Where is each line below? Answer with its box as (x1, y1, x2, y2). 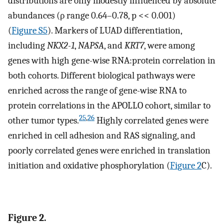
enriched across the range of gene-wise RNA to (8, 85, 186, 96)
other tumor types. (8, 115, 79, 126)
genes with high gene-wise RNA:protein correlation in (8, 55, 215, 66)
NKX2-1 (47, 40, 74, 51)
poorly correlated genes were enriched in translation (8, 145, 210, 156)
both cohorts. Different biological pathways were (8, 70, 195, 81)
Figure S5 (11, 25, 47, 36)
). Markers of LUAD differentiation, (47, 25, 182, 36)
